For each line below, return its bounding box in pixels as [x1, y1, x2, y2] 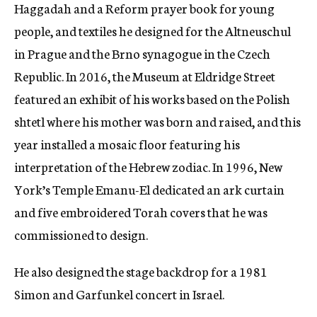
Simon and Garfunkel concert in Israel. [14, 284, 224, 304]
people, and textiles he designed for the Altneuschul [14, 21, 291, 40]
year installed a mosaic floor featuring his [14, 134, 240, 154]
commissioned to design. [14, 225, 148, 244]
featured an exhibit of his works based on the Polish [14, 89, 290, 108]
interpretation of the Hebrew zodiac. [14, 157, 212, 176]
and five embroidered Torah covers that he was [14, 202, 267, 221]
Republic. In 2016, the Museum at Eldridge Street [14, 67, 275, 86]
